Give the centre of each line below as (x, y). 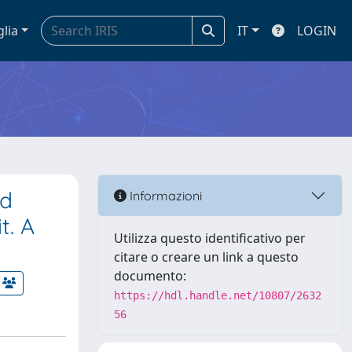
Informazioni (164, 195)
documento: (150, 276)
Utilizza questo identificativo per (210, 238)
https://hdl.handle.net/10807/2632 (218, 295)
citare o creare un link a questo (206, 257)
